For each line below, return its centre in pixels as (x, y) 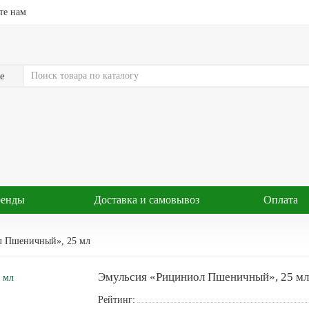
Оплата (280, 199)
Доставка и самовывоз (146, 199)
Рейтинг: (116, 299)
